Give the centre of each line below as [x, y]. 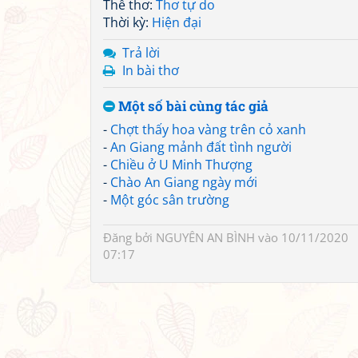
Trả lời [141, 53]
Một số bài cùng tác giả [192, 106]
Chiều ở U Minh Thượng [181, 165]
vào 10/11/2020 [302, 237]
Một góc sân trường [170, 200]
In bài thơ [151, 70]
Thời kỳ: [127, 22]
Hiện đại [177, 22]
